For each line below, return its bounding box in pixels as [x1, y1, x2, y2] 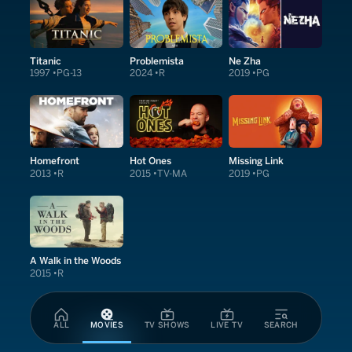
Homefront [30, 155, 79, 167]
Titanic [30, 54, 61, 67]
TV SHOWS [144, 320, 190, 330]
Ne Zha [229, 54, 262, 67]
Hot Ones [129, 155, 171, 167]
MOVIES [90, 320, 124, 330]
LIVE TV [211, 320, 243, 330]
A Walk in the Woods [30, 255, 121, 267]
